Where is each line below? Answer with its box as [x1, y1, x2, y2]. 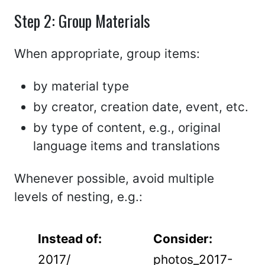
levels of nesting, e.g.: [14, 189, 143, 204]
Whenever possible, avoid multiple [14, 171, 214, 186]
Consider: [153, 231, 212, 246]
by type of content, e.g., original [33, 120, 221, 135]
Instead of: [38, 231, 102, 246]
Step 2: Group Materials [14, 9, 150, 33]
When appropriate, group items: [14, 46, 200, 61]
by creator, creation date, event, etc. [33, 99, 248, 114]
